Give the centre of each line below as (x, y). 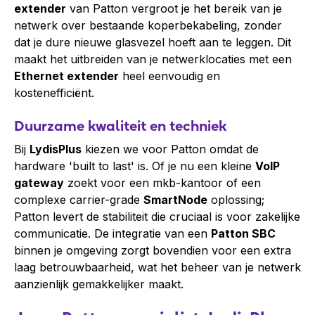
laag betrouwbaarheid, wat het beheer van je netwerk (157, 267)
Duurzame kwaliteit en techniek (120, 126)
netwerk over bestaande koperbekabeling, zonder (148, 25)
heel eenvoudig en (169, 76)
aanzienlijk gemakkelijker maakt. (99, 284)
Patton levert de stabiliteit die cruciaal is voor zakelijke (157, 217)
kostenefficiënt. (54, 93)
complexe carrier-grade (79, 200)
